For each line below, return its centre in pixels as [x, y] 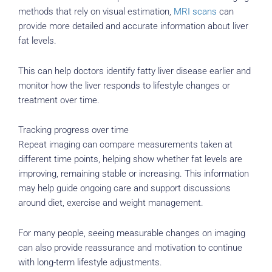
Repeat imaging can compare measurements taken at [125, 145]
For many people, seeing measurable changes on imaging [132, 233]
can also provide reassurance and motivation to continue [130, 247]
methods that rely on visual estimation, [96, 12]
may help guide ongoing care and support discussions [124, 189]
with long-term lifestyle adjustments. [90, 262]
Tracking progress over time [73, 130]
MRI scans [195, 12]
